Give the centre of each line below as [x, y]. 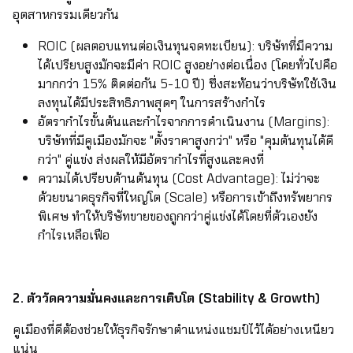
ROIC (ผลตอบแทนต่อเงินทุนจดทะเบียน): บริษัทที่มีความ [185, 46]
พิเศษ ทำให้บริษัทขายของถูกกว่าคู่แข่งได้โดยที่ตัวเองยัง [178, 217]
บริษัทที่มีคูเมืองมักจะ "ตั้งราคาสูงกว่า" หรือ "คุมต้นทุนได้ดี [186, 141]
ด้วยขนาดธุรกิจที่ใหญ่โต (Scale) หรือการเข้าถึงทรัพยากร [185, 198]
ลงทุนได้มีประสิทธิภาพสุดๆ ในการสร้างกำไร [152, 103]
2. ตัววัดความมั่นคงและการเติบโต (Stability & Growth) [167, 299]
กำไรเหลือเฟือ [74, 236]
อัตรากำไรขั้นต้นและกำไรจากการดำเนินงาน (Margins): [184, 122]
